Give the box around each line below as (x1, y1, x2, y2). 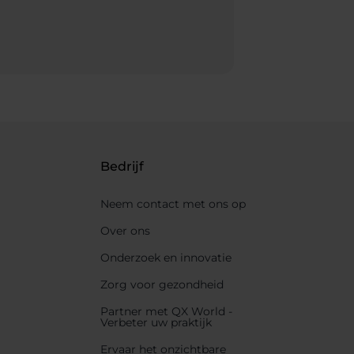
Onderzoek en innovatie (100, 250, 232, 265)
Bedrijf (100, 159, 145, 175)
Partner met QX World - (100, 304, 233, 319)
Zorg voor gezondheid (100, 277, 224, 292)
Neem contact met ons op (100, 197, 247, 212)
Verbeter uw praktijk (100, 315, 213, 330)
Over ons (100, 224, 151, 239)
